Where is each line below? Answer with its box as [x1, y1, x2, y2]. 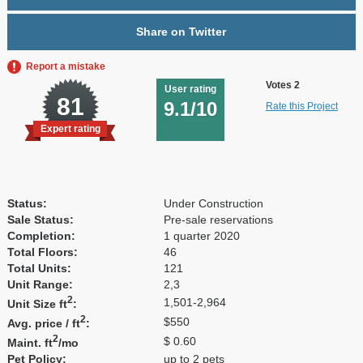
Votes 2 [265, 79, 300, 91]
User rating [164, 83, 216, 95]
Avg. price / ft [6, 316, 80, 330]
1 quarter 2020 [163, 228, 240, 242]
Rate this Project [265, 100, 338, 112]
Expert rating [40, 122, 100, 135]
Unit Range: [6, 277, 73, 291]
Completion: [6, 228, 75, 242]
